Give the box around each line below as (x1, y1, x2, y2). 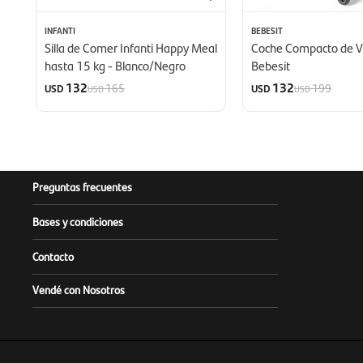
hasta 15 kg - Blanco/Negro (45, 56, 186, 75)
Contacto (32, 248, 74, 265)
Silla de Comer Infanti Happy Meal (45, 38, 217, 58)
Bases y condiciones (32, 213, 123, 230)
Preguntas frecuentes (32, 178, 132, 195)
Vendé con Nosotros (32, 281, 125, 298)
